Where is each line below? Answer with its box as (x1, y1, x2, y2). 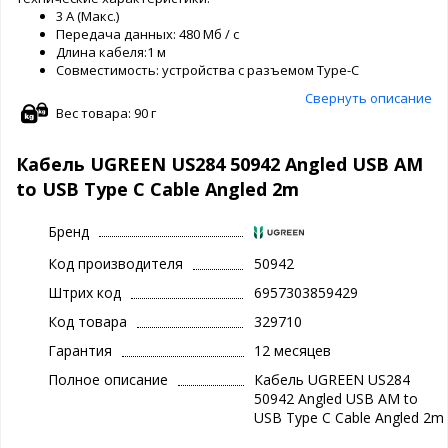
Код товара (48, 312, 127, 332)
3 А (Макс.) (56, 6, 119, 25)
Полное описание (48, 370, 168, 390)
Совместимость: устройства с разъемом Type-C (56, 60, 359, 79)
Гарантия (48, 341, 112, 361)
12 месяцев (253, 341, 331, 361)
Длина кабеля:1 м (56, 42, 166, 61)
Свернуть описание (305, 88, 432, 107)
